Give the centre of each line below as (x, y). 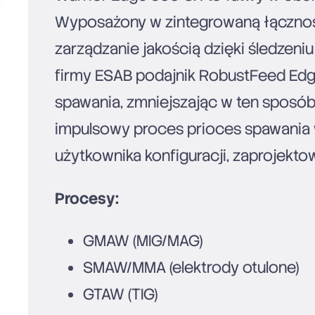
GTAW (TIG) (121, 294)
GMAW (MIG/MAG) (143, 240)
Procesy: (87, 198)
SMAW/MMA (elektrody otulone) (191, 267)
